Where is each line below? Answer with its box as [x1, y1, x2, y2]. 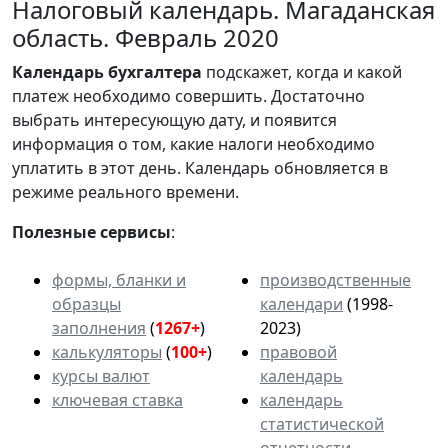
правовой [260, 340, 337, 363]
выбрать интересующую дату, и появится [12, 108, 337, 131]
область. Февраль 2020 [12, 20, 279, 54]
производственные [260, 268, 411, 291]
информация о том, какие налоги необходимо [12, 132, 375, 155]
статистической [260, 412, 384, 435]
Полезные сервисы [12, 220, 171, 243]
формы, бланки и [52, 268, 186, 291]
